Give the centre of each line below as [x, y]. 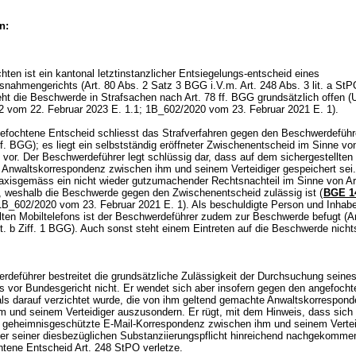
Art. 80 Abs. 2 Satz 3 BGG [146, 85]
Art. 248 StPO [107, 348]
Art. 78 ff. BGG [219, 97]
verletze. [163, 348]
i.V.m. [224, 85]
